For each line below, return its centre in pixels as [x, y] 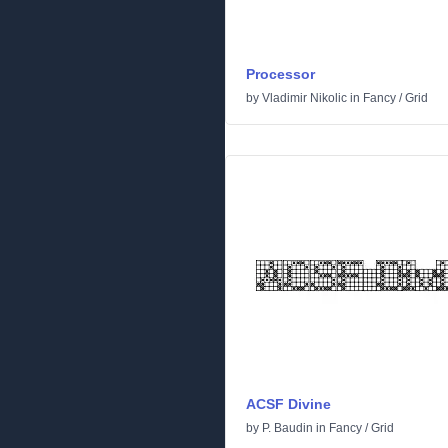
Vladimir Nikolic [304, 98]
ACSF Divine [288, 404]
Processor [280, 74]
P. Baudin [287, 428]
